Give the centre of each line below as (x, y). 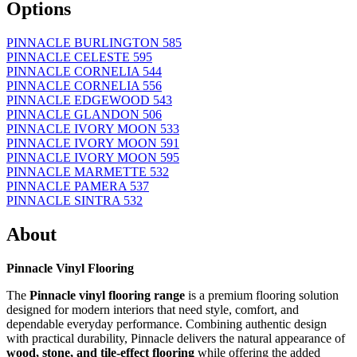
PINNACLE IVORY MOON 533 (93, 129)
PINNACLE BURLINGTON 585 (94, 43)
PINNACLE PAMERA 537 (78, 186)
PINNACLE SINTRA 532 (75, 201)
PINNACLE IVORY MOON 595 (93, 158)
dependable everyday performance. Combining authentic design (167, 324)
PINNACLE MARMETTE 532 (88, 172)
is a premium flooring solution (262, 296)
